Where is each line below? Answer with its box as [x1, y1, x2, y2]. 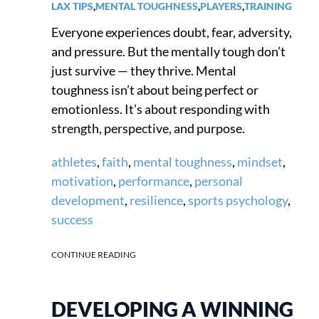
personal [194, 172, 243, 189]
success [51, 211, 93, 227]
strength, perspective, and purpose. [51, 120, 245, 136]
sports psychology [188, 192, 288, 208]
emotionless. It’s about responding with [51, 100, 270, 117]
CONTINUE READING [51, 249, 136, 260]
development [51, 192, 125, 208]
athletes [51, 153, 97, 169]
